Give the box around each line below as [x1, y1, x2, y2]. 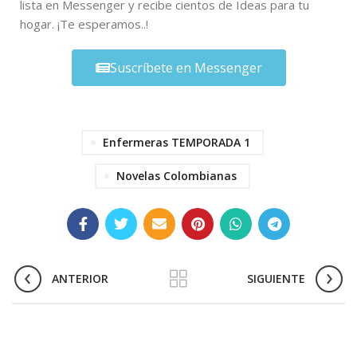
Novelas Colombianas [116, 167, 237, 183]
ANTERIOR [52, 270, 108, 286]
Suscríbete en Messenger [109, 58, 262, 76]
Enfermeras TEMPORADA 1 [103, 134, 250, 150]
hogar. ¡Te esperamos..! [20, 15, 151, 32]
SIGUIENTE [247, 270, 305, 286]
